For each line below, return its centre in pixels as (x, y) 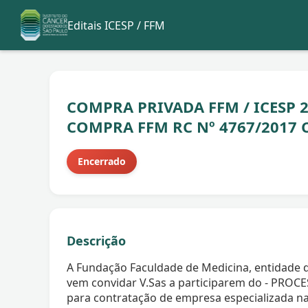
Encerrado (102, 162)
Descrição (96, 241)
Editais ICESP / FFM (116, 25)
